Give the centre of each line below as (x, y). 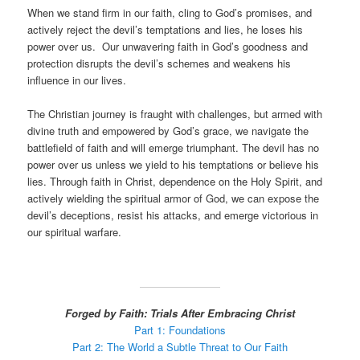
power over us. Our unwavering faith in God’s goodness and (168, 47)
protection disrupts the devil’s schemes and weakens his (160, 63)
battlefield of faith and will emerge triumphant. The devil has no (174, 148)
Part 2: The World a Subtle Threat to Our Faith (180, 346)
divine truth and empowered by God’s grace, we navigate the (168, 131)
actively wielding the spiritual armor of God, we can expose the (174, 198)
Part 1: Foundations (180, 329)
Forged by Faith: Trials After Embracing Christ (180, 313)
